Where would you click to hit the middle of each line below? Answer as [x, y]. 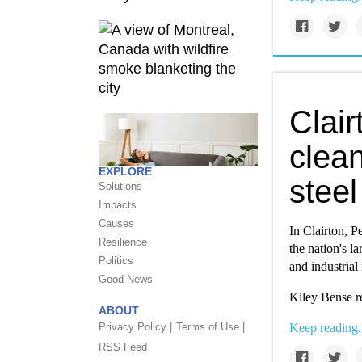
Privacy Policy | [135, 327]
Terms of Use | [210, 327]
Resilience [123, 242]
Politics [116, 261]
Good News [126, 279]
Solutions [120, 186]
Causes [116, 223]
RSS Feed [123, 347]
